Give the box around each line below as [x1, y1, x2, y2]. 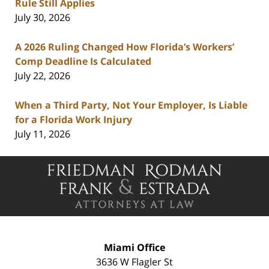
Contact [134, 156, 169, 170]
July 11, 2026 [15, 127, 70, 141]
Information [134, 171, 188, 184]
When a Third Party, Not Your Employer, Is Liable [15, 98, 247, 112]
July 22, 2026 [15, 69, 70, 83]
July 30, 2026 [15, 11, 70, 25]
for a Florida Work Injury [15, 113, 132, 127]
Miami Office [104, 241, 165, 255]
